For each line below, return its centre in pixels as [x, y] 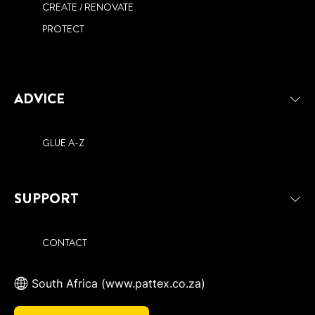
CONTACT [65, 243]
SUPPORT [46, 199]
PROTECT [63, 29]
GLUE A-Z [63, 143]
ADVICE [39, 99]
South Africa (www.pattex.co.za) [118, 284]
